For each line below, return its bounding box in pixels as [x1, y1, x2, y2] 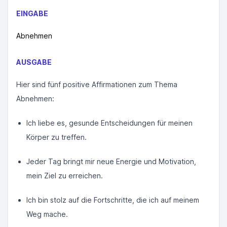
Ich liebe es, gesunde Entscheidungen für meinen [26, 119, 193, 127]
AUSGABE [16, 58, 52, 66]
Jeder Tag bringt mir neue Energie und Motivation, [26, 157, 196, 166]
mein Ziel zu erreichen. [26, 171, 103, 180]
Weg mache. [26, 210, 68, 218]
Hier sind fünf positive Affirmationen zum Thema [16, 80, 177, 89]
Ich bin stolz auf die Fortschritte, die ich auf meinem [26, 196, 199, 204]
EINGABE [16, 9, 48, 18]
